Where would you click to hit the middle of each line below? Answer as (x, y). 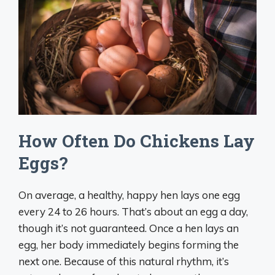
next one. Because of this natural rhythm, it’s (124, 261)
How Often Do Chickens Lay (137, 141)
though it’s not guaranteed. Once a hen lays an (129, 228)
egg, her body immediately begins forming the (129, 245)
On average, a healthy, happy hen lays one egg (129, 195)
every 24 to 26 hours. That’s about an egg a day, (133, 212)
